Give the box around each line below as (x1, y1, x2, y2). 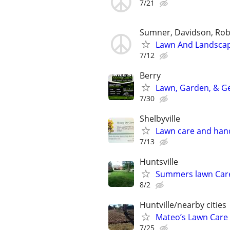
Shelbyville (140, 112, 180, 124)
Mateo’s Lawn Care (156, 212, 228, 223)
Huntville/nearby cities (140, 199, 226, 211)
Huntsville (140, 156, 178, 168)
